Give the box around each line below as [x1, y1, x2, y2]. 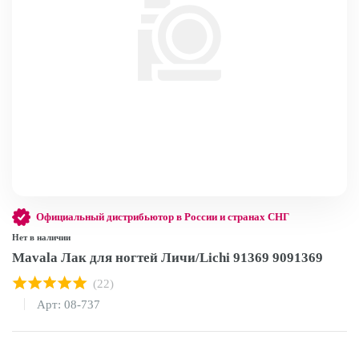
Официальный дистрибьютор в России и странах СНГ [36, 211, 289, 223]
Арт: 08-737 [37, 297, 100, 311]
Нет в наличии [12, 232, 71, 242]
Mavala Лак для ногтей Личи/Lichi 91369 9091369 [12, 250, 323, 266]
